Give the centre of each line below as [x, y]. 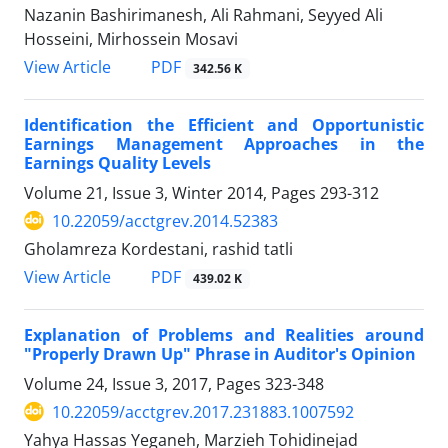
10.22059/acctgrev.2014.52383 [165, 220]
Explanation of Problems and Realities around [224, 334]
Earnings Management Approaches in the [224, 143]
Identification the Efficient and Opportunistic [224, 124]
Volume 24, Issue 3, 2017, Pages [144, 383]
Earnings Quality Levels [117, 162]
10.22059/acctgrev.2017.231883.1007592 [203, 411]
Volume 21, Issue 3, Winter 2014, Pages [172, 192]
